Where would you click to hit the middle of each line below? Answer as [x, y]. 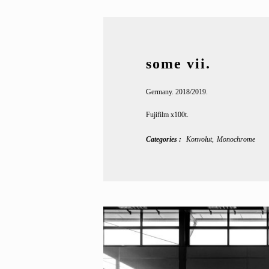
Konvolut [199, 140]
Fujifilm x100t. [167, 114]
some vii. [178, 63]
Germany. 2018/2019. [177, 92]
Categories [162, 140]
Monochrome [236, 140]
